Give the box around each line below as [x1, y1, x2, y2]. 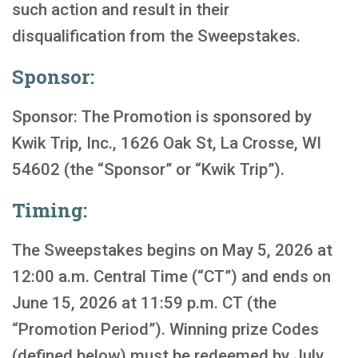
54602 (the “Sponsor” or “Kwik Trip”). [12, 160, 284, 179]
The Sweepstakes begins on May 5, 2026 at [12, 241, 332, 260]
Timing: [12, 197, 87, 223]
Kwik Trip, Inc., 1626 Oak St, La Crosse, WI [12, 133, 321, 153]
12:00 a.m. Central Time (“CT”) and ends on [12, 267, 331, 286]
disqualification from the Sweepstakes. [12, 26, 300, 46]
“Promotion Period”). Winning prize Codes [12, 320, 319, 339]
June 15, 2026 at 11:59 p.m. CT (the [12, 293, 276, 312]
